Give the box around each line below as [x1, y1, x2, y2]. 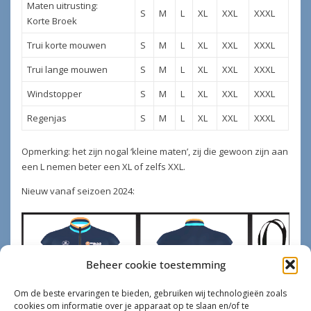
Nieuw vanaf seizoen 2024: [22, 185, 135, 198]
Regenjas [26, 111, 67, 124]
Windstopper [26, 87, 82, 100]
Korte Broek [26, 14, 77, 27]
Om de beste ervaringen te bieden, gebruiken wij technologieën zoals [14, 287, 287, 299]
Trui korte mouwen [26, 38, 106, 51]
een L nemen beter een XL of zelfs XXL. [22, 160, 186, 174]
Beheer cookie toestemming [85, 258, 226, 271]
